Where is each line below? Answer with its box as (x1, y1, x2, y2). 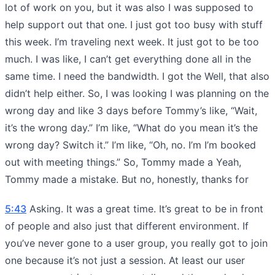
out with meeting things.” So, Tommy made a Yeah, (5, 155, 241, 168)
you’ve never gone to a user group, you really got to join (5, 236, 268, 249)
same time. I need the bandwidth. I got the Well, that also (5, 69, 269, 82)
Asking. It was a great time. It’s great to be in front (26, 202, 263, 215)
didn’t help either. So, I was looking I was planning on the (5, 87, 269, 99)
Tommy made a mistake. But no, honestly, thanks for (5, 172, 249, 185)
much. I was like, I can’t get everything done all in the (5, 52, 251, 65)
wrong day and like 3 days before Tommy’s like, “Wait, (5, 104, 257, 117)
